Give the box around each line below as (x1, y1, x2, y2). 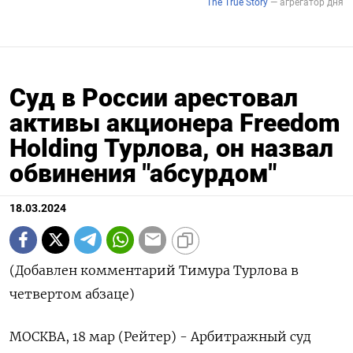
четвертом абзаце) (9, 285, 135, 302)
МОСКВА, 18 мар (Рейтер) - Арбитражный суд (9, 328, 311, 344)
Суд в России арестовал (9, 82, 298, 113)
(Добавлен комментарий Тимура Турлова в (9, 262, 299, 278)
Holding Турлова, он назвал (9, 132, 333, 163)
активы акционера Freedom (9, 107, 340, 138)
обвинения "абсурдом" (9, 158, 277, 188)
